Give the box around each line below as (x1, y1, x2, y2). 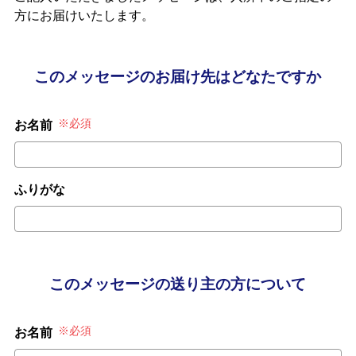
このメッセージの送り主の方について (49, 275, 307, 292)
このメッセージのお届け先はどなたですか (34, 68, 322, 86)
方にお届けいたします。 (14, 9, 154, 23)
